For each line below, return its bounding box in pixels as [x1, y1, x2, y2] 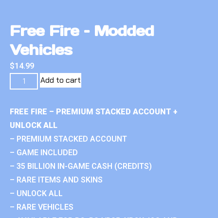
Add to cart [40, 74, 81, 85]
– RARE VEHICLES [10, 202, 73, 212]
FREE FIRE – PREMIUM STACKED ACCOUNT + [10, 107, 178, 116]
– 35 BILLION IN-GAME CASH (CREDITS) [10, 161, 152, 171]
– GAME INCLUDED [10, 147, 78, 157]
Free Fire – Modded [10, 21, 154, 40]
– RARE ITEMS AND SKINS [10, 175, 103, 184]
